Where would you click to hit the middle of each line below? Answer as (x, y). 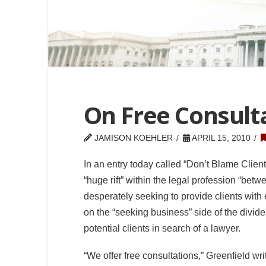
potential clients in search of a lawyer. (162, 228)
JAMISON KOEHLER (132, 138)
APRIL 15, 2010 (220, 138)
